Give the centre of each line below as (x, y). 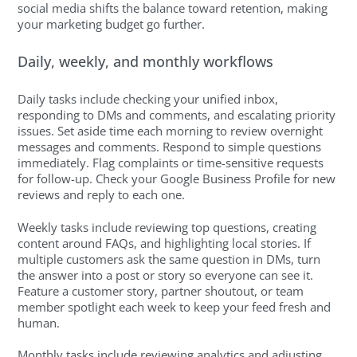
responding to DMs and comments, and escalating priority (177, 115)
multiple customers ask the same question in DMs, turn (169, 259)
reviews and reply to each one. (102, 195)
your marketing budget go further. (112, 24)
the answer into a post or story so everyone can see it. (166, 275)
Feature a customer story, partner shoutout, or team (161, 290)
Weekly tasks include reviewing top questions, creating (167, 227)
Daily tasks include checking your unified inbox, (148, 99)
